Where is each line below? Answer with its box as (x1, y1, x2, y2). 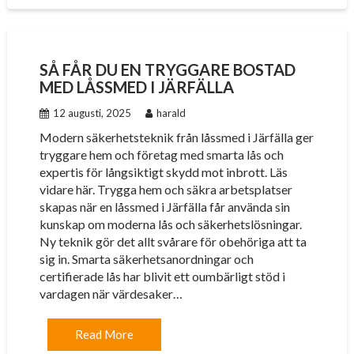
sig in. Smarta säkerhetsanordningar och (39, 251, 254, 266)
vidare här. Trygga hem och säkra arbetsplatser (39, 182, 292, 197)
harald (156, 107, 186, 119)
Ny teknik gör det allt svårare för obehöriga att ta (39, 234, 307, 249)
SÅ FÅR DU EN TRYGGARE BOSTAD (39, 60, 296, 79)
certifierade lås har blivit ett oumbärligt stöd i (39, 269, 285, 284)
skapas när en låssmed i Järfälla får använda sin (39, 199, 290, 214)
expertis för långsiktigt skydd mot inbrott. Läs (39, 164, 288, 179)
